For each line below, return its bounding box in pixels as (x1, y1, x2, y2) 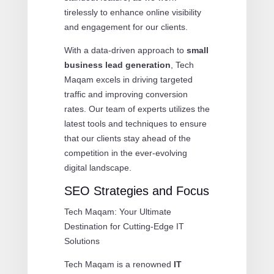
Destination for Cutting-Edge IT (64, 221, 184, 231)
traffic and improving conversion (64, 89, 188, 99)
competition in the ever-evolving (64, 147, 187, 158)
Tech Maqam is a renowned (64, 259, 174, 269)
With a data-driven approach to (64, 45, 187, 55)
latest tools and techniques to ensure (64, 118, 207, 128)
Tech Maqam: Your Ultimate (64, 206, 171, 217)
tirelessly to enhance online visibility (64, 7, 201, 17)
